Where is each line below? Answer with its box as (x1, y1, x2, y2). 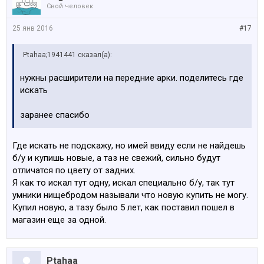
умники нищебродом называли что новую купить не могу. (12, 190, 248, 200)
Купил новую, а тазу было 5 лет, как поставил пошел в (12, 202, 235, 213)
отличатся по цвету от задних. (12, 165, 136, 176)
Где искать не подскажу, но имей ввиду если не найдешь (12, 140, 246, 151)
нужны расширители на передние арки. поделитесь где (20, 72, 243, 83)
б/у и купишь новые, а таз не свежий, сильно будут (12, 153, 220, 163)
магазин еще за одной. (12, 214, 106, 225)
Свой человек (47, 2, 93, 10)
